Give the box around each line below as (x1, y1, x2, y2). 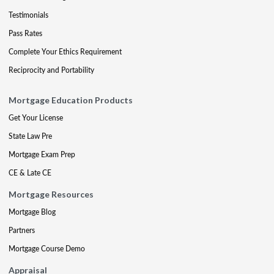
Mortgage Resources (9, 188, 94, 199)
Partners (9, 224, 35, 235)
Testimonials (9, 9, 48, 20)
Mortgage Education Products (9, 94, 133, 105)
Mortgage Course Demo (9, 243, 85, 254)
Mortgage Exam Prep (9, 149, 75, 160)
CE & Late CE (9, 167, 51, 178)
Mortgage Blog (9, 206, 56, 217)
